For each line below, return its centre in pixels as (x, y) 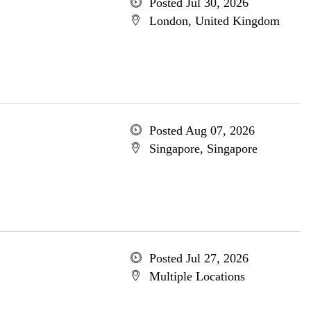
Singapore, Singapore (203, 149)
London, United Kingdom (214, 21)
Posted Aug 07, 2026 (202, 131)
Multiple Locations (197, 276)
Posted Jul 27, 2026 (199, 258)
